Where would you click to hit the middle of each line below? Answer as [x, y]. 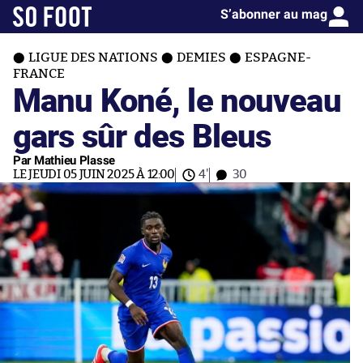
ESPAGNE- [278, 58]
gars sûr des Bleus [142, 135]
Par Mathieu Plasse [64, 160]
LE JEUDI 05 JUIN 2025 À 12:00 [94, 175]
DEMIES [201, 58]
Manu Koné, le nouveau [177, 99]
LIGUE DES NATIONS [93, 58]
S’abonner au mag [274, 14]
